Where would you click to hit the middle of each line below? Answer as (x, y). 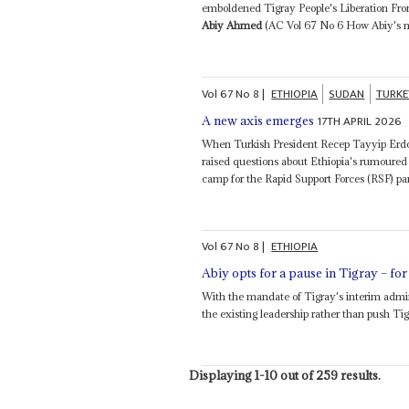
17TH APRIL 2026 (360, 121)
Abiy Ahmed (232, 26)
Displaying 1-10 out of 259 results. (284, 376)
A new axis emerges (258, 120)
